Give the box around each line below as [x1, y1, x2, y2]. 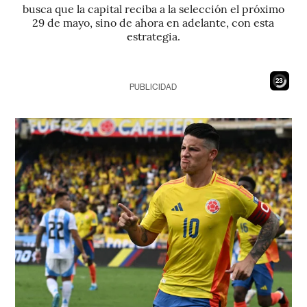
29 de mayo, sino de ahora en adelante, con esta [32, 14, 275, 29]
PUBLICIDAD [130, 82, 177, 92]
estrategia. [126, 28, 180, 43]
